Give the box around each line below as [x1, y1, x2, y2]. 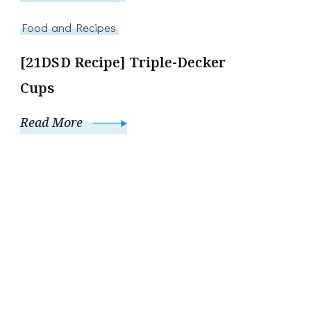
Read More [20, 113, 86, 131]
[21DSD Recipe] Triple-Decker [20, 52, 226, 72]
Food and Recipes [22, 19, 117, 35]
